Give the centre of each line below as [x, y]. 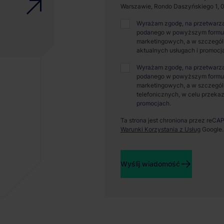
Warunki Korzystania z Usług [160, 129]
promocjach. [153, 103]
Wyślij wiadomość [150, 164]
